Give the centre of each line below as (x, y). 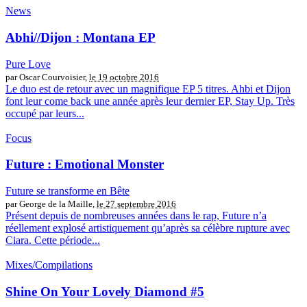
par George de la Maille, (51, 204)
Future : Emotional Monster (85, 164)
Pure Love (28, 64)
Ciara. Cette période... (53, 240)
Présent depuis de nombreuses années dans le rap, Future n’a (136, 215)
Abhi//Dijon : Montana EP (81, 37)
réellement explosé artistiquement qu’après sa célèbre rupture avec (148, 228)
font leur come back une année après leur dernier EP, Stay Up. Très (150, 101)
